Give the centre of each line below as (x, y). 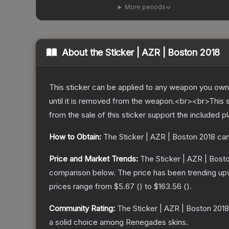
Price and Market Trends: (94, 159)
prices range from (82, 187)
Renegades (146, 222)
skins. (177, 222)
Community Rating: (82, 209)
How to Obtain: (75, 137)
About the (84, 53)
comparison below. (82, 173)
